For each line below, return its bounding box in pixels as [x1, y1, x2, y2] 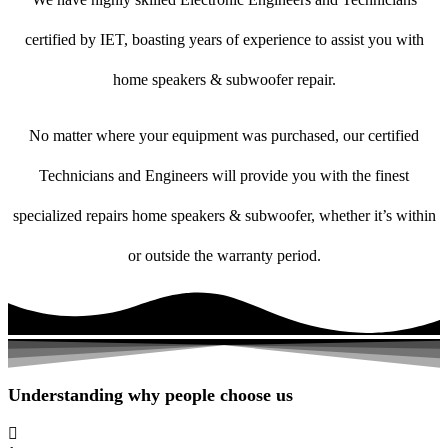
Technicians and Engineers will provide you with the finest [39, 167, 409, 185]
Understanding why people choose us [8, 385, 293, 406]
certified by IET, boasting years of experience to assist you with [24, 31, 424, 49]
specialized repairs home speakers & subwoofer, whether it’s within [12, 207, 436, 225]
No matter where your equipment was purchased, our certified [29, 127, 419, 145]
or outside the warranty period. [127, 247, 321, 265]
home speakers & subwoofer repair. [112, 71, 336, 89]
